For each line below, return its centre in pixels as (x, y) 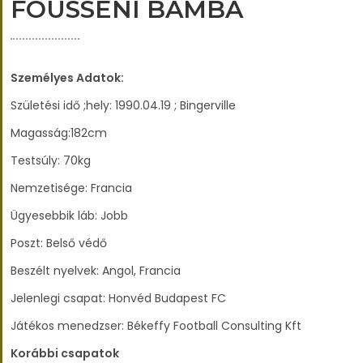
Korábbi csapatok (65, 353)
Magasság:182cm (59, 133)
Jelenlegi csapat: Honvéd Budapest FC (118, 298)
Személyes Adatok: (67, 78)
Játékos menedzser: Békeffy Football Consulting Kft (156, 326)
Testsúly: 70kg (51, 160)
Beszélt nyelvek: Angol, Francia (96, 271)
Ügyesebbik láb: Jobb (69, 216)
